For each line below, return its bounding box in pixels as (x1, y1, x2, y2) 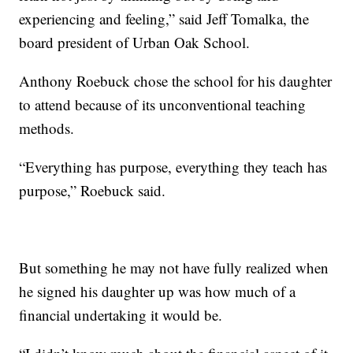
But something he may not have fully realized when (19, 258, 329, 278)
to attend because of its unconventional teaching (19, 95, 307, 115)
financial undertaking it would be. (19, 305, 223, 325)
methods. (19, 118, 75, 139)
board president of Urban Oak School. (19, 32, 251, 53)
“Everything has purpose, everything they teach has (19, 157, 328, 177)
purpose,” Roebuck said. (19, 180, 166, 201)
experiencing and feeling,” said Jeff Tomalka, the (19, 9, 310, 29)
